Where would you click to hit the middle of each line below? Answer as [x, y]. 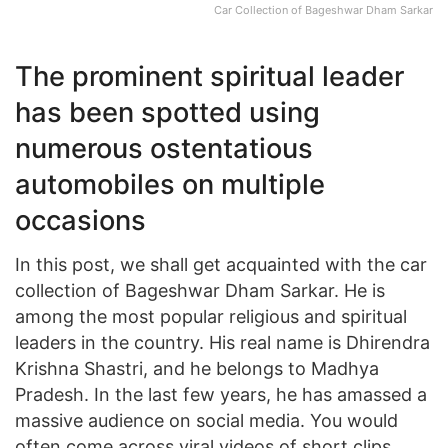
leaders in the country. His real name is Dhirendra [222, 343]
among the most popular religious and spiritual [211, 317]
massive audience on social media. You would [206, 421]
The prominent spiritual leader [209, 76]
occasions [80, 220]
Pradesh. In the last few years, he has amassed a [221, 395]
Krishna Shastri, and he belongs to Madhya [197, 369]
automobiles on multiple [170, 184]
